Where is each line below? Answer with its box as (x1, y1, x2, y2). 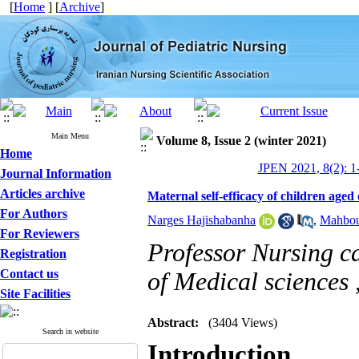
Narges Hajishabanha (147, 213, 256, 227)
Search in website (42, 327, 99, 336)
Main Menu (51, 131, 89, 140)
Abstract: (147, 316, 199, 329)
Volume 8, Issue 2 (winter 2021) (156, 134, 326, 147)
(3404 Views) (208, 316, 277, 329)
